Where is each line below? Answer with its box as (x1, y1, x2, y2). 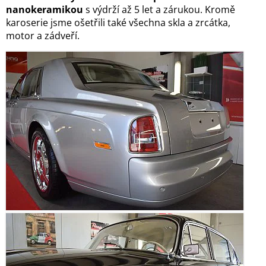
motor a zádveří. (6, 29, 82, 43)
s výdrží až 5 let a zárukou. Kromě (83, 3, 235, 17)
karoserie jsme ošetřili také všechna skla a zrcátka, (6, 16, 230, 30)
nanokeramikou (6, 3, 83, 17)
